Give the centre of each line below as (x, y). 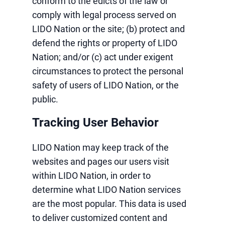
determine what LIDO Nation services (106, 190)
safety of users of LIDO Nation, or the (105, 85)
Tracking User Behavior (95, 123)
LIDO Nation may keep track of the (100, 147)
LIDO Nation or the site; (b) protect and (108, 29)
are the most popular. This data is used (109, 204)
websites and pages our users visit (101, 161)
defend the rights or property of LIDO (105, 43)
